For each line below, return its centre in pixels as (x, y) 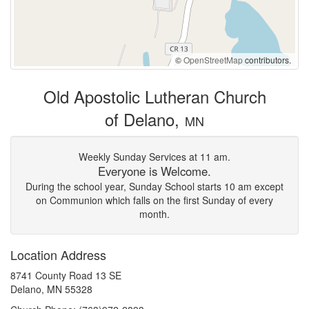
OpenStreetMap (213, 59)
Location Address (58, 254)
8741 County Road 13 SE (66, 275)
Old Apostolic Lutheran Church (154, 96)
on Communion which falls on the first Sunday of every (154, 200)
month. (154, 213)
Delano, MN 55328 (51, 289)
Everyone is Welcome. (154, 171)
